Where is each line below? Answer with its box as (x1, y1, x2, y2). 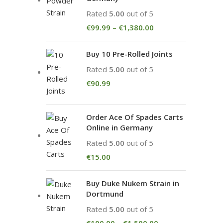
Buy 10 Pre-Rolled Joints (86, 49, 173, 59)
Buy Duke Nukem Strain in (86, 178, 179, 188)
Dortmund (86, 189, 123, 199)
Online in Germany (86, 122, 153, 132)
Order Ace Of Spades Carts (86, 112, 183, 122)
